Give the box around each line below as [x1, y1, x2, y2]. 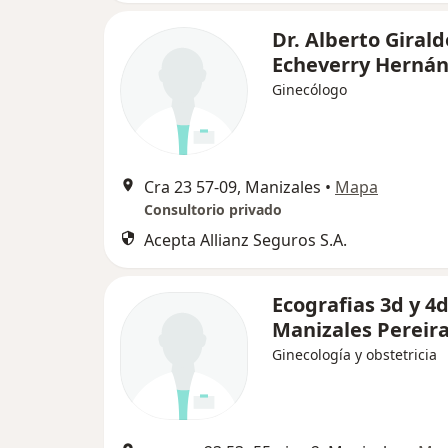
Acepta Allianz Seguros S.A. [144, 229, 347, 251]
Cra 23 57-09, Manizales [144, 176, 321, 198]
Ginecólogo [272, 80, 347, 99]
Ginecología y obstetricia [272, 345, 437, 364]
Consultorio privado [144, 200, 282, 219]
